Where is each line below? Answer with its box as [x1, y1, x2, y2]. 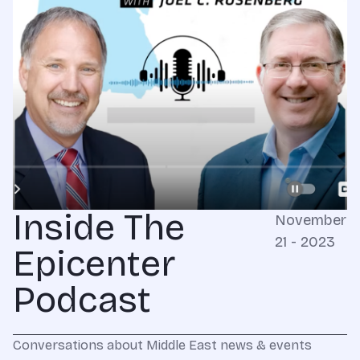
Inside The [13, 206, 185, 250]
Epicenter [13, 242, 175, 286]
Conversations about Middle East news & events [13, 337, 312, 354]
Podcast [13, 278, 151, 322]
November [274, 211, 346, 230]
